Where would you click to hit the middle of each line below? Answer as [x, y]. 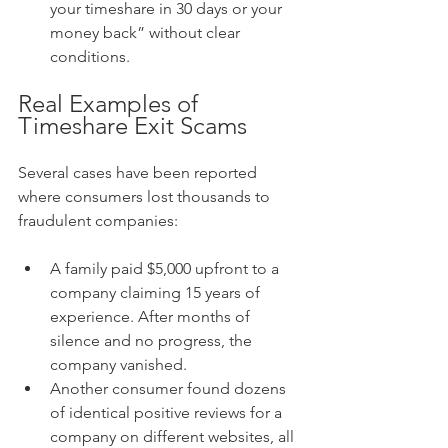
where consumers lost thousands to [146, 196]
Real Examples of [111, 103]
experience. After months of [152, 316]
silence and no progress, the [153, 340]
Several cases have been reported [139, 172]
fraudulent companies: [98, 220]
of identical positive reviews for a [168, 412]
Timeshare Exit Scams [132, 125]
